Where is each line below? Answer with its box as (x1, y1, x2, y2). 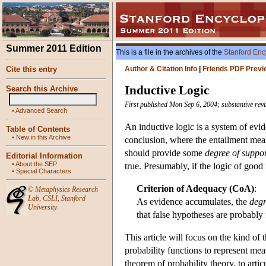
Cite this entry (6, 65, 57, 74)
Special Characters (16, 167, 71, 175)
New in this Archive (16, 134, 71, 141)
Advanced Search (15, 107, 67, 114)
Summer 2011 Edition (6, 43, 102, 53)
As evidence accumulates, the (137, 197, 249, 207)
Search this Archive (6, 84, 78, 93)
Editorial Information (6, 151, 83, 160)
